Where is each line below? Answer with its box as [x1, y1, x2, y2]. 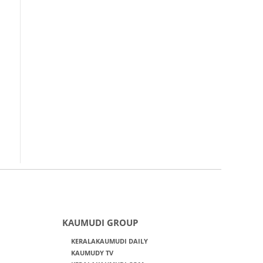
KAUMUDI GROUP [62, 217, 138, 228]
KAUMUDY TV [70, 248, 113, 257]
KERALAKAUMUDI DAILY [70, 237, 148, 245]
